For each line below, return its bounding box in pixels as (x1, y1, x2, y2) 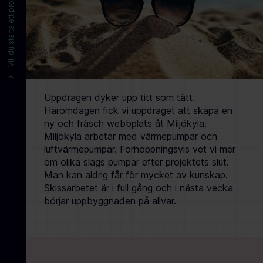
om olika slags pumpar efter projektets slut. (44, 156, 230, 168)
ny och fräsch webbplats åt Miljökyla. (44, 117, 207, 129)
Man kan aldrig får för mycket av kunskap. (44, 169, 228, 181)
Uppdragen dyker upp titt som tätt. (44, 92, 195, 103)
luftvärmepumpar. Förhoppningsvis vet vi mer (44, 143, 236, 155)
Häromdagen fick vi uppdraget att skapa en (44, 104, 233, 116)
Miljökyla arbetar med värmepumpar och (44, 130, 218, 142)
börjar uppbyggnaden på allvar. (44, 195, 177, 207)
